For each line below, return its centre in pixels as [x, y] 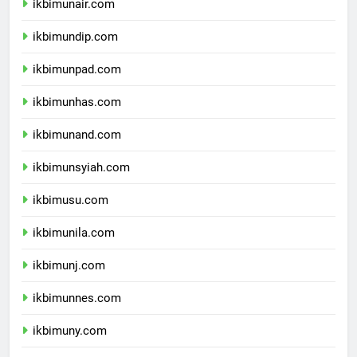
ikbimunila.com [74, 247]
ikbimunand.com [77, 149]
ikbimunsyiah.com [81, 181]
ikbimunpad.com [77, 83]
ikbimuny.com [70, 345]
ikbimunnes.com [77, 312]
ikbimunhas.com [77, 116]
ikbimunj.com [69, 279]
